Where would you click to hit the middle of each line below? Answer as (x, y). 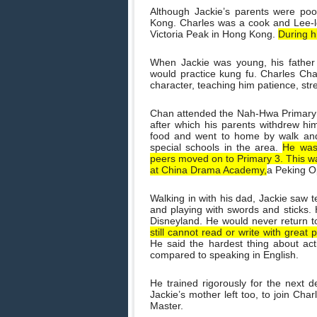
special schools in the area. (217, 147)
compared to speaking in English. (224, 255)
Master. (167, 306)
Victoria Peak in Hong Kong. (214, 34)
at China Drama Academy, (208, 170)
